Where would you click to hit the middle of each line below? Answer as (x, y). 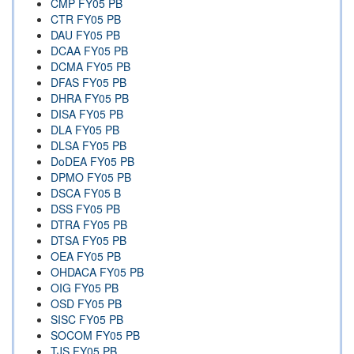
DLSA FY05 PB (88, 146)
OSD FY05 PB (86, 304)
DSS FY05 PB (85, 209)
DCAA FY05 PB (89, 51)
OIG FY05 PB (85, 288)
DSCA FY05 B (86, 193)
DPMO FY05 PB (91, 177)
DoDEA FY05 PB (92, 162)
